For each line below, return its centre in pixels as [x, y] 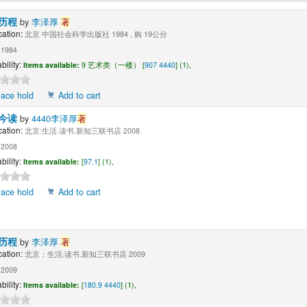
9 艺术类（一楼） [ [113, 65]
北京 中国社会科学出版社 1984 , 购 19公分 [95, 34]
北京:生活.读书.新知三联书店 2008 [81, 131]
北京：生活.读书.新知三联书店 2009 [84, 254]
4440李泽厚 [54, 119]
